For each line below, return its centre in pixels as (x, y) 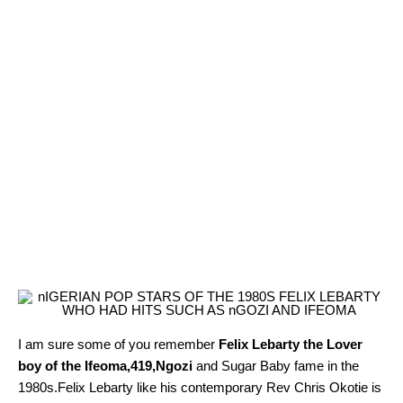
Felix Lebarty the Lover (291, 345)
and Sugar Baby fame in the (276, 366)
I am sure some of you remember (118, 345)
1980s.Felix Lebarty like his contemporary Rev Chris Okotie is (200, 388)
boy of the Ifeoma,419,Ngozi (105, 366)
